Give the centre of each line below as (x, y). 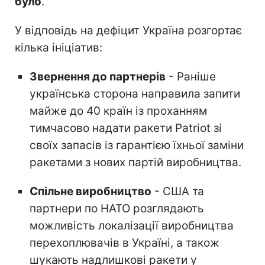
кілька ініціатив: (59, 47)
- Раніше (191, 76)
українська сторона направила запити (135, 93)
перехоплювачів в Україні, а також (125, 243)
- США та (178, 191)
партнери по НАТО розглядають (117, 208)
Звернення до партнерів (98, 76)
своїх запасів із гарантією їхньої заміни (137, 145)
